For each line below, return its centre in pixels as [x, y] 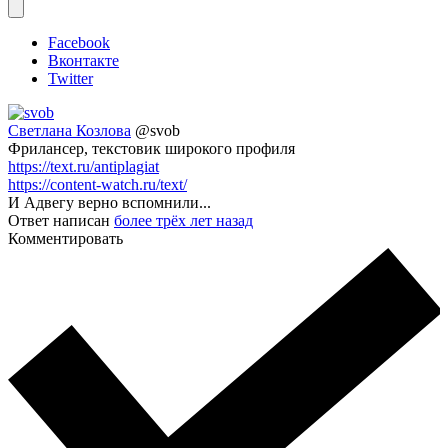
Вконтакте [83, 61]
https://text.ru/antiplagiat [83, 167]
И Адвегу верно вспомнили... [109, 203]
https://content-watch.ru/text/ [97, 185]
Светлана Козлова [69, 131]
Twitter [70, 79]
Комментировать [65, 239]
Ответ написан [61, 221]
